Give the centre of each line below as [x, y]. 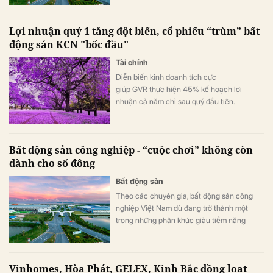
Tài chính [132, 62]
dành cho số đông [52, 163]
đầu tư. [127, 19]
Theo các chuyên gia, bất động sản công [184, 196]
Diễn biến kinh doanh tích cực [166, 77]
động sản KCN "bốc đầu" [69, 44]
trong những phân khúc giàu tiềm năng [181, 220]
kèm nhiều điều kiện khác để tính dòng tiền [188, 7]
